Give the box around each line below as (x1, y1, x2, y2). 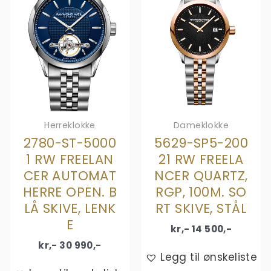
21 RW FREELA (158, 151, 244, 169)
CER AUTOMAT (23, 167, 117, 185)
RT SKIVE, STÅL (155, 200, 247, 218)
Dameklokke (173, 119, 229, 132)
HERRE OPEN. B (22, 183, 117, 201)
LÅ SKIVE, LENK (24, 200, 116, 218)
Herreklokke (44, 119, 96, 132)
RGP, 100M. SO (155, 183, 247, 201)
